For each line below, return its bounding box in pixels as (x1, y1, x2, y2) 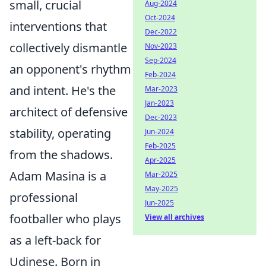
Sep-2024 (145, 55, 176, 65)
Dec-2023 (145, 112, 177, 122)
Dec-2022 (145, 27, 177, 37)
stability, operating (9, 125, 111, 141)
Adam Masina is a (9, 167, 106, 184)
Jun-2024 (145, 126, 174, 137)
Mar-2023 (145, 84, 178, 94)
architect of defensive (9, 103, 128, 120)
